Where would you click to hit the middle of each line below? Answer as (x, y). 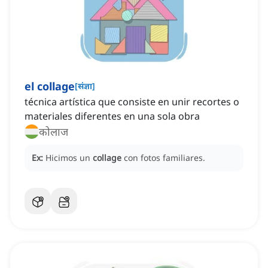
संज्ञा (85, 86)
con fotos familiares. (165, 158)
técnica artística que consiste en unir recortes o (132, 102)
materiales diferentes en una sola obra (112, 116)
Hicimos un (69, 158)
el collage (50, 86)
